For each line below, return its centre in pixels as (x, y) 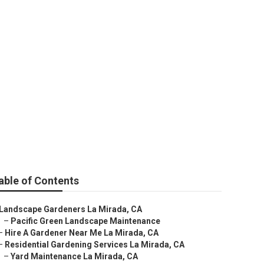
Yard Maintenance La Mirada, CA (74, 256)
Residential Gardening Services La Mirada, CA (95, 245)
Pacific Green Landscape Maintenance (85, 221)
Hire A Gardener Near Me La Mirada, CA (82, 233)
